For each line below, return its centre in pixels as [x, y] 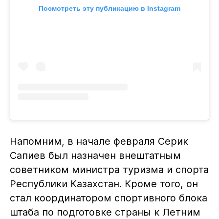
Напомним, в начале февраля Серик [99, 142]
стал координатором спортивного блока [108, 198]
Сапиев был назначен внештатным [95, 156]
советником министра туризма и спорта [109, 170]
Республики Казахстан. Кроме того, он [104, 184]
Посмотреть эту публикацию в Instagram [109, 9]
